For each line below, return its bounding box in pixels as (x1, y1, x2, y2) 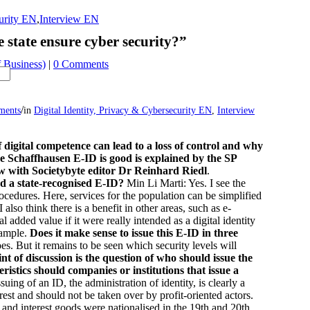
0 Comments (53, 58, 109, 70)
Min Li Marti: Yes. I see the (127, 177, 246, 189)
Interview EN (39, 13, 99, 25)
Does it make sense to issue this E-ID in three (30, 227, 238, 239)
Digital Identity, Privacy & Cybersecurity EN (34, 104, 212, 116)
